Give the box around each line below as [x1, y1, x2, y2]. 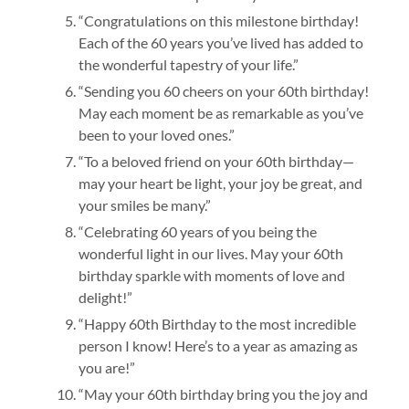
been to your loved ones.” [78, 126, 235, 144]
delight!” [78, 288, 132, 307]
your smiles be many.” [78, 196, 211, 215]
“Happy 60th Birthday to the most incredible [78, 315, 356, 333]
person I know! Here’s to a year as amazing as [78, 337, 358, 355]
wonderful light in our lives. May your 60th [78, 245, 343, 263]
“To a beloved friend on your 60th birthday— [78, 152, 354, 171]
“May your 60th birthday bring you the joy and [78, 385, 368, 404]
